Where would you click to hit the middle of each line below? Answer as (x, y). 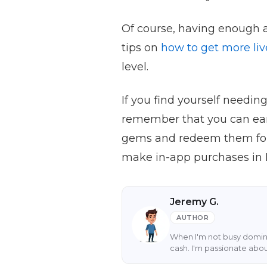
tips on (141, 48)
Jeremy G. (194, 202)
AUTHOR (193, 218)
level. (135, 67)
